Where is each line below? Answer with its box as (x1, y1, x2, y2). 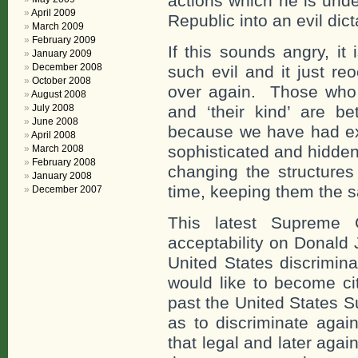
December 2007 (32, 184, 102, 195)
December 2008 (32, 62, 102, 73)
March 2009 (32, 21, 84, 32)
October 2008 (32, 75, 91, 86)
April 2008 (31, 129, 76, 141)
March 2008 (32, 143, 84, 154)
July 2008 (32, 102, 74, 113)
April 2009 (31, 7, 76, 18)
